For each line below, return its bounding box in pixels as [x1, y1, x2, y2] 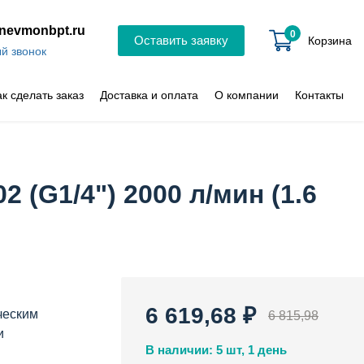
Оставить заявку [134, 33, 228, 47]
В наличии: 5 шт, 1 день [145, 343, 287, 357]
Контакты [295, 88, 344, 102]
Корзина [308, 33, 352, 47]
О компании [214, 88, 279, 102]
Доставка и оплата [100, 88, 198, 102]
